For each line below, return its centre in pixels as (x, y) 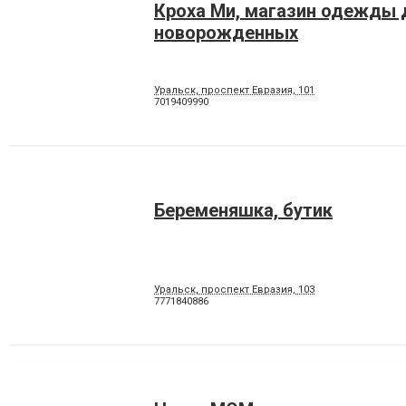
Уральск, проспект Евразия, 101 (234, 90)
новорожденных (226, 33)
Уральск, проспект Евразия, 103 (234, 290)
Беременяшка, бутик (243, 210)
